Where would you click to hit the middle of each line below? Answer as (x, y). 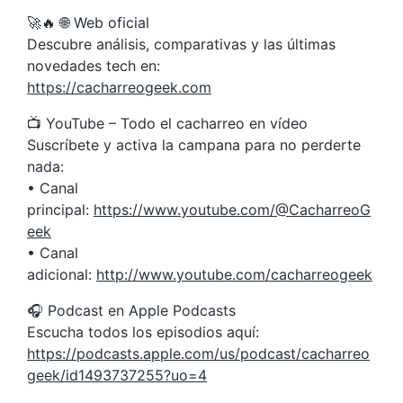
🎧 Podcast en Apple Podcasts (131, 310)
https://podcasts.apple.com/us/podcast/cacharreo (198, 354)
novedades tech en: (94, 66)
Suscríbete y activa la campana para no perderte (194, 145)
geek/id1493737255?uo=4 (117, 375)
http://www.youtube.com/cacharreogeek (234, 274)
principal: (60, 210)
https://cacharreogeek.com (119, 87)
